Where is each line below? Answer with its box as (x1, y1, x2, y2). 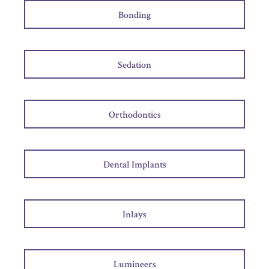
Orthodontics (108, 109, 161, 121)
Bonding (118, 9, 151, 22)
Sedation (118, 59, 151, 71)
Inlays (122, 208, 147, 221)
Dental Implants (103, 159, 166, 171)
